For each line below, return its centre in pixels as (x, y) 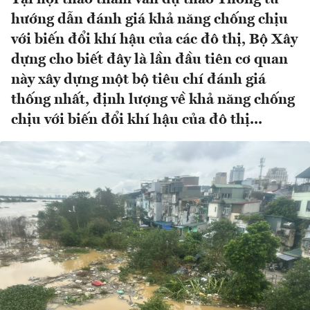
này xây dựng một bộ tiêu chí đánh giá (138, 80)
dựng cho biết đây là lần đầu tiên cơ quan (149, 60)
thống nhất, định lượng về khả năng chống (153, 100)
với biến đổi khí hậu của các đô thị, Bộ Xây (154, 40)
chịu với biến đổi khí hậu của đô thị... (137, 120)
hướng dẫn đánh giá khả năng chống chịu (149, 20)
